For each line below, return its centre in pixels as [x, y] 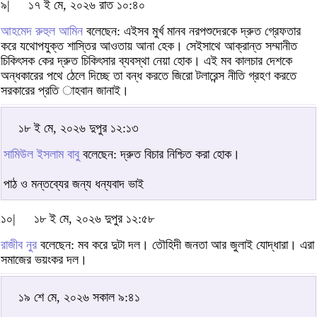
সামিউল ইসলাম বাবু [41, 154]
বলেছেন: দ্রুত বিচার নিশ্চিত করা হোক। [160, 154]
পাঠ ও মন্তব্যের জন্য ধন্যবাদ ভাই [74, 184]
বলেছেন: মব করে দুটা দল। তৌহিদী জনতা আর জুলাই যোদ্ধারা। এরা [175, 244]
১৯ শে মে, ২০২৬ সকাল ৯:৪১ [79, 297]
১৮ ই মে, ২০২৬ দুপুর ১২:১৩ [79, 128]
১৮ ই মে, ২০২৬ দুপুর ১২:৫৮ [94, 218]
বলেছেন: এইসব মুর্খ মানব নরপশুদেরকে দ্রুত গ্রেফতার [192, 31]
